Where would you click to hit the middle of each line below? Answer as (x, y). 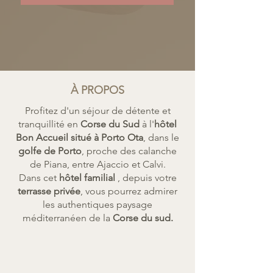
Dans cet (39, 178)
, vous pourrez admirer (129, 191)
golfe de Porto (50, 151)
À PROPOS (97, 90)
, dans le (161, 137)
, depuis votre (147, 178)
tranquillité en (49, 124)
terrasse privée (49, 191)
